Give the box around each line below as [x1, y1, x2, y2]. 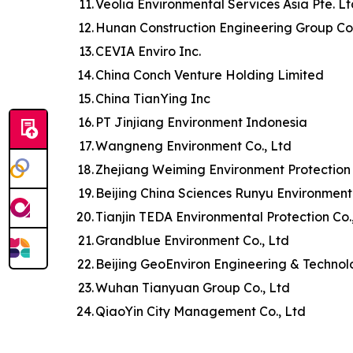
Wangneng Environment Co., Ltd [95, 138, 292, 154]
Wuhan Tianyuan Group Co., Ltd [95, 280, 290, 295]
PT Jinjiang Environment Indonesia [95, 114, 307, 130]
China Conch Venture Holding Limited [95, 67, 324, 83]
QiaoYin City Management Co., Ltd [95, 303, 306, 319]
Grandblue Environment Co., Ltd [95, 232, 289, 248]
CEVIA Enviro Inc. [95, 43, 201, 59]
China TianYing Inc [95, 91, 210, 106]
